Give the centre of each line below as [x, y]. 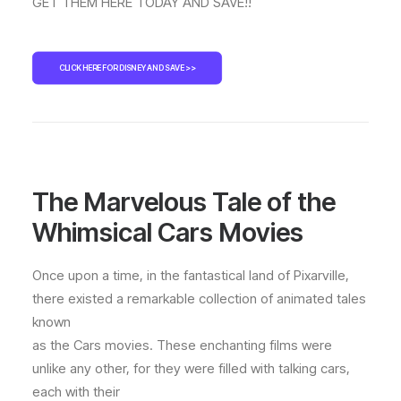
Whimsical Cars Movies [168, 232]
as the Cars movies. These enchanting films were [182, 345]
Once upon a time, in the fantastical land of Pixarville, [191, 275]
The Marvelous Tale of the [184, 202]
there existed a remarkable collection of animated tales [199, 299]
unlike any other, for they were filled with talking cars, [191, 368]
